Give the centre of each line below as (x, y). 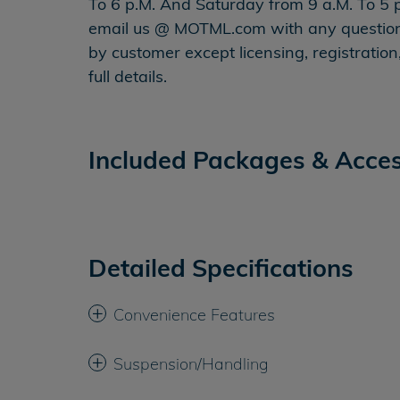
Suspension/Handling (191, 364)
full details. (128, 76)
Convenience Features (194, 315)
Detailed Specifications (221, 268)
